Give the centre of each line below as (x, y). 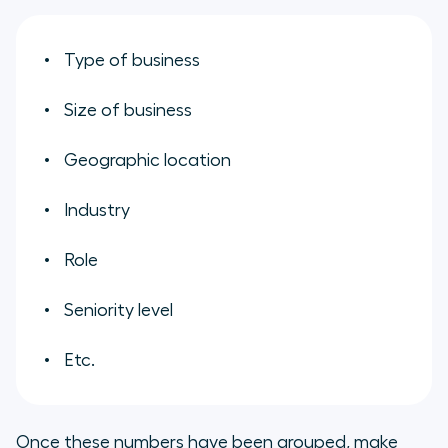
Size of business (128, 109)
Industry (97, 209)
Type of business (132, 59)
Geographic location (147, 159)
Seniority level (118, 309)
